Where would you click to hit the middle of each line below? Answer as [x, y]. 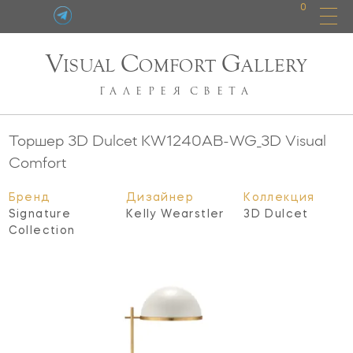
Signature [40, 214]
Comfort [37, 162]
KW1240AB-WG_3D [211, 140]
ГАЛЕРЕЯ [143, 91]
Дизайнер [160, 197]
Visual [303, 140]
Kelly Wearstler [175, 214]
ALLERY [275, 66]
